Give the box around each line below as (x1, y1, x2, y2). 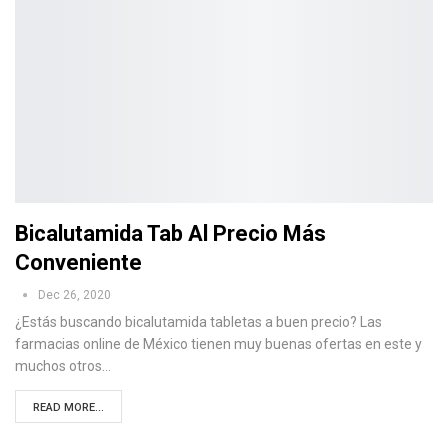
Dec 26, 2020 (38, 287, 111, 302)
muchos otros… (15, 357, 111, 374)
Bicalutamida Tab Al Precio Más (15, 220, 326, 246)
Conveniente (15, 249, 142, 275)
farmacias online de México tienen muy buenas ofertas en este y (15, 335, 422, 352)
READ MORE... (33, 400, 104, 414)
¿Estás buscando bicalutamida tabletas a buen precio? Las (15, 313, 382, 330)
